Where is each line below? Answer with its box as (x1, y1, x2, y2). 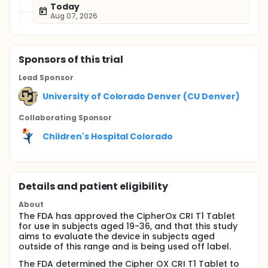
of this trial (65, 53, 124, 66)
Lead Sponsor (19, 72, 74, 83)
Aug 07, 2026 (50, 11, 98, 21)
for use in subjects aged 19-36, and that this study (19, 220, 237, 232)
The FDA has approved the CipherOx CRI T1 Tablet (19, 210, 235, 222)
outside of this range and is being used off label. (19, 240, 231, 252)
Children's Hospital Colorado (42, 130, 173, 142)
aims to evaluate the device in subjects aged (19, 230, 215, 242)
